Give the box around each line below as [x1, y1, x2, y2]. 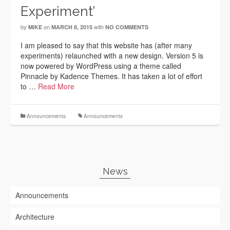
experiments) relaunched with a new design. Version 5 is [21, 50, 203, 61]
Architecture [15, 212, 54, 222]
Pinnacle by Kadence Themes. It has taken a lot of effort [21, 71, 202, 81]
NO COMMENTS [105, 23, 148, 31]
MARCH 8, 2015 [51, 23, 92, 31]
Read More [38, 81, 74, 91]
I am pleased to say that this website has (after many [21, 40, 192, 50]
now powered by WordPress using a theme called [21, 61, 181, 71]
